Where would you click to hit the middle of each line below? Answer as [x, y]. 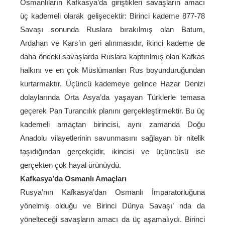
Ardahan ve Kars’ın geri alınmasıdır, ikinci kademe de [113, 43]
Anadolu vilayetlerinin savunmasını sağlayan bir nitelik [113, 138]
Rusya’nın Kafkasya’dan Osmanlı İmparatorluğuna [113, 192]
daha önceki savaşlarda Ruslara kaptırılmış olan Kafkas [113, 57]
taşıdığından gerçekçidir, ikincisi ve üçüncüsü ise [113, 151]
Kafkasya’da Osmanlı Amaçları [73, 179]
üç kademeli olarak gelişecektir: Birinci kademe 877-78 [113, 16]
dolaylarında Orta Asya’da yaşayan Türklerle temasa [113, 97]
